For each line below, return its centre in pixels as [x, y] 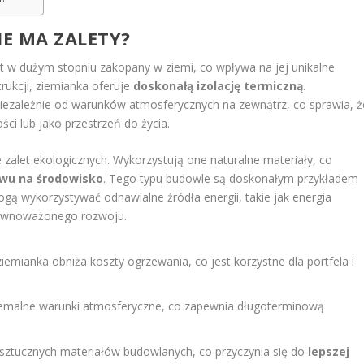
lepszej [329, 352]
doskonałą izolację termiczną [219, 86]
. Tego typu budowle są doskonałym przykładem [231, 179]
